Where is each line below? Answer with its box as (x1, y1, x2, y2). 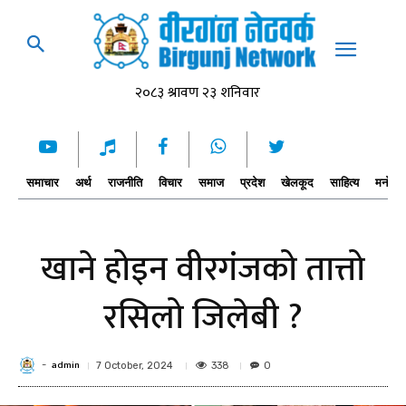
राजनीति (108, 176, 142, 190)
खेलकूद (281, 176, 314, 190)
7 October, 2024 (96, 360, 173, 372)
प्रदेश (240, 176, 265, 190)
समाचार (26, 176, 59, 190)
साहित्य (330, 176, 359, 190)
